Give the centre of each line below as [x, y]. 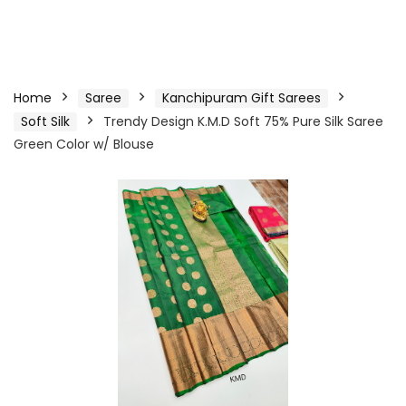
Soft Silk [45, 121]
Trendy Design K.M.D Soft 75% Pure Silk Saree [243, 121]
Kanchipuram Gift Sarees [242, 98]
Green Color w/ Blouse [84, 144]
